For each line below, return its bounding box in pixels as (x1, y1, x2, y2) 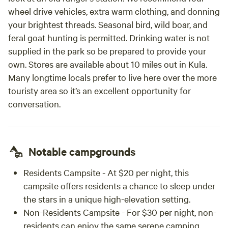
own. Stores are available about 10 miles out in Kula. (8, 58, 207, 70)
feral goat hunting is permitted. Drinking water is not (8, 32, 210, 43)
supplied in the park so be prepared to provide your (8, 45, 206, 56)
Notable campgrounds (28, 144, 135, 158)
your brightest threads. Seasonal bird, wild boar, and (8, 18, 208, 30)
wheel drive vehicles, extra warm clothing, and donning (8, 5, 220, 17)
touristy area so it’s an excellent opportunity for (8, 84, 191, 96)
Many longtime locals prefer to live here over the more (8, 71, 217, 83)
